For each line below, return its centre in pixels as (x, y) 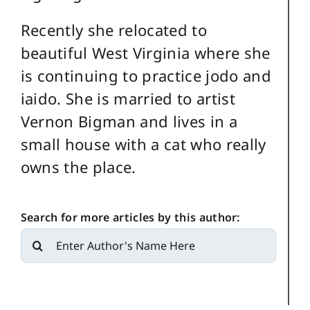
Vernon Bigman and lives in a (129, 121)
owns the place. (78, 167)
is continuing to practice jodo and (146, 76)
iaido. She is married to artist (128, 99)
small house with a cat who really (143, 144)
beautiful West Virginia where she (145, 53)
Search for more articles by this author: (130, 218)
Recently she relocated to (114, 30)
